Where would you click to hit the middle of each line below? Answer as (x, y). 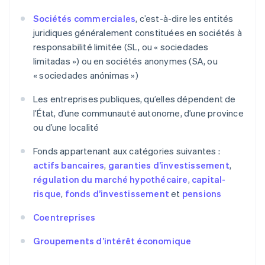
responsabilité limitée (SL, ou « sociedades (121, 46)
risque (47, 193)
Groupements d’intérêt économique (112, 240)
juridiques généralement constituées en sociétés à (138, 32)
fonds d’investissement (117, 193)
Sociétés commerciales (85, 18)
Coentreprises (64, 217)
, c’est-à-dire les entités (185, 18)
